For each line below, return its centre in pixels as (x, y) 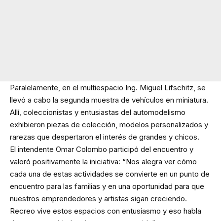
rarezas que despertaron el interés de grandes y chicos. (105, 137)
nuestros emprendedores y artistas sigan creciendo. (98, 199)
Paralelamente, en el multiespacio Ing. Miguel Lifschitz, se (108, 88)
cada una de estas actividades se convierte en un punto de (110, 174)
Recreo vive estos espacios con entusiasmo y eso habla (106, 211)
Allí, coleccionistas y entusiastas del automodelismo (98, 112)
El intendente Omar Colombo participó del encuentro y (102, 149)
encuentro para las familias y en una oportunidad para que (107, 186)
